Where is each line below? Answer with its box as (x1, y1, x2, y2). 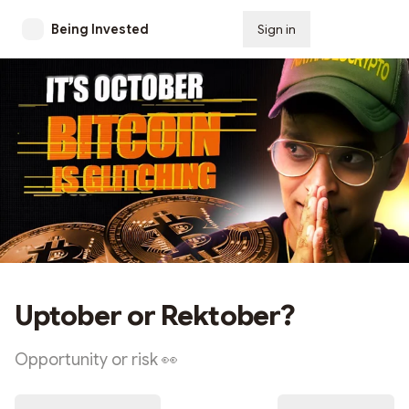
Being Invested (51, 21, 149, 37)
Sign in (257, 21, 296, 37)
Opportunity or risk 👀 (15, 350, 178, 370)
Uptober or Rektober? (15, 299, 295, 333)
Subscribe (325, 21, 387, 37)
